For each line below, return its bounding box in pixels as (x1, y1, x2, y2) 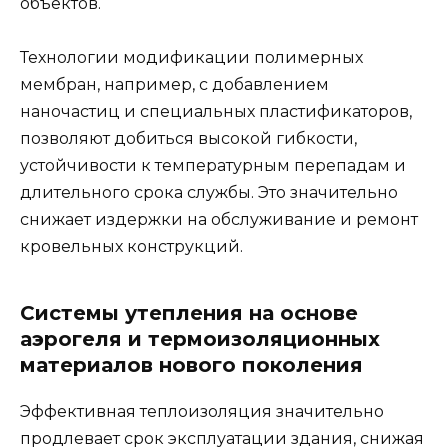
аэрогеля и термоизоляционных (20, 327, 380, 352)
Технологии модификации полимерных (20, 48, 363, 68)
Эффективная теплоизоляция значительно (20, 402, 384, 422)
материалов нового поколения (20, 353, 363, 378)
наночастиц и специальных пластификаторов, (20, 102, 412, 122)
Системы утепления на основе (20, 301, 358, 326)
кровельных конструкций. (20, 237, 243, 257)
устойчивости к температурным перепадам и (20, 156, 406, 176)
